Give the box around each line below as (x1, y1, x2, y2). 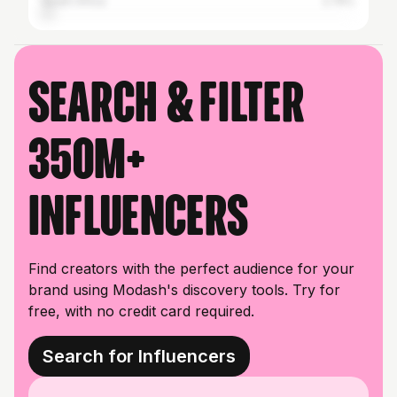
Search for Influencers (43, 346, 236, 367)
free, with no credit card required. (28, 302, 254, 320)
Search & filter (28, 76, 305, 127)
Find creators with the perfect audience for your (28, 260, 354, 277)
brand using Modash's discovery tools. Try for (28, 281, 340, 299)
